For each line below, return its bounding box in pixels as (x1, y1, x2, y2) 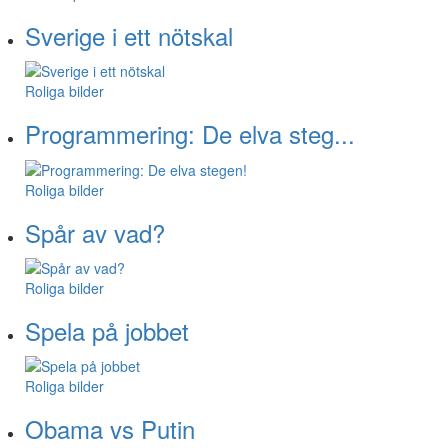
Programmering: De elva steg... (25, 116, 355, 152)
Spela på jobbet (25, 312, 189, 348)
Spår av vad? (25, 214, 165, 250)
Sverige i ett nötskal (25, 17, 233, 53)
